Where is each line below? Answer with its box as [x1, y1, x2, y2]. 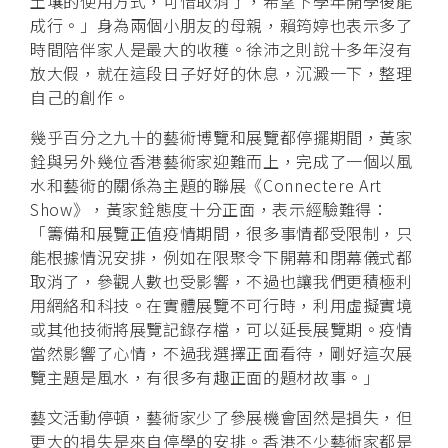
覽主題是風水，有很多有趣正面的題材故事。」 [30, 364, 380, 389]
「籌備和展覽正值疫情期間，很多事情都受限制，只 [30, 220, 413, 245]
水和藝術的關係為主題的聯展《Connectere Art [30, 172, 382, 197]
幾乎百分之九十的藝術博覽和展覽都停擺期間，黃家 [30, 124, 413, 149]
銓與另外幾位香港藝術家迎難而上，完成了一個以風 [30, 148, 413, 173]
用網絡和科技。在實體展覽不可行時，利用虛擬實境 [30, 292, 413, 317]
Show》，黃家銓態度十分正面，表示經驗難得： [30, 196, 389, 221]
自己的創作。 [30, 84, 130, 109]
